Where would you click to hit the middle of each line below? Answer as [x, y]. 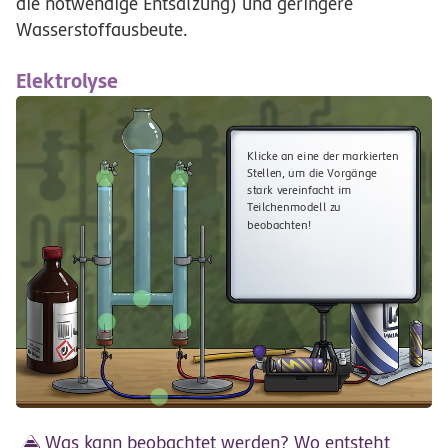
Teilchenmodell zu [294, 207]
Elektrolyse [67, 81]
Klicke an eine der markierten [323, 156]
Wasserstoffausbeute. [102, 29]
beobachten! [279, 225]
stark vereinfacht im [299, 190]
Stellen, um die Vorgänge [312, 173]
